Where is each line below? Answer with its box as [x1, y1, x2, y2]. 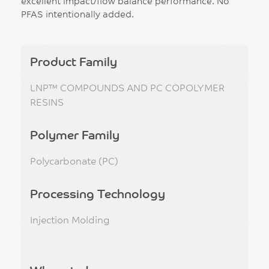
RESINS [30, 95, 64, 108]
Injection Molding [30, 213, 110, 226]
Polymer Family [30, 126, 119, 142]
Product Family [30, 53, 117, 69]
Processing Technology [30, 185, 165, 201]
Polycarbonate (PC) [30, 154, 118, 167]
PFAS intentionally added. [21, 8, 134, 20]
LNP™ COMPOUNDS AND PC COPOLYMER [30, 80, 225, 94]
